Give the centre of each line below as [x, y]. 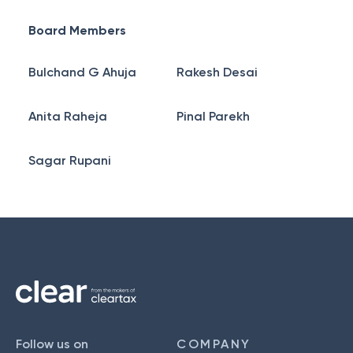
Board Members [77, 30]
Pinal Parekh [213, 116]
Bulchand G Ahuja [82, 72]
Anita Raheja [68, 116]
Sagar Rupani [70, 160]
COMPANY [214, 344]
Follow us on [52, 344]
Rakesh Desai [217, 72]
